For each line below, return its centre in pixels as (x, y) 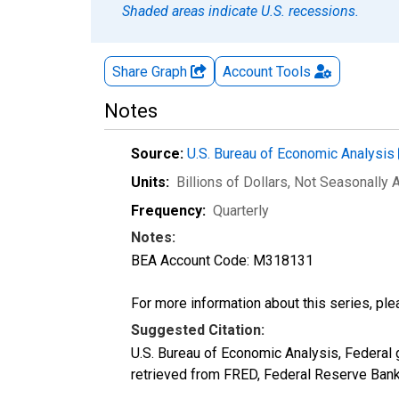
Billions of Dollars (232, 182)
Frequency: (168, 210)
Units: (150, 182)
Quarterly (241, 210)
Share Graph (151, 71)
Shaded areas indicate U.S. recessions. (240, 11)
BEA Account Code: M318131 (222, 260)
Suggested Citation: (198, 330)
